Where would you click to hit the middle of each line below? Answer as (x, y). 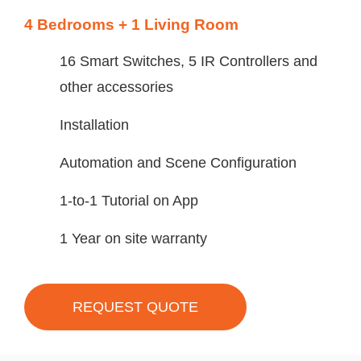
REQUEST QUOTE (135, 307)
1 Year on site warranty (133, 238)
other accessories (116, 87)
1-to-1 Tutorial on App (129, 200)
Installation (94, 124)
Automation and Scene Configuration (178, 162)
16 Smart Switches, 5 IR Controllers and (188, 61)
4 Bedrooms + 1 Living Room (131, 24)
